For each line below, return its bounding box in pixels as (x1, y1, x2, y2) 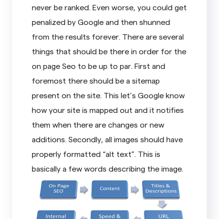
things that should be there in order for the (32, 46, 187, 56)
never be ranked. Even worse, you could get (32, 2, 187, 12)
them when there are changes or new (32, 119, 165, 129)
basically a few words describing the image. (32, 163, 184, 173)
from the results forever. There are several (32, 31, 184, 41)
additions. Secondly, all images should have (32, 134, 183, 144)
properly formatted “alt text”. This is (32, 149, 161, 158)
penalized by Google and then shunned (32, 17, 171, 26)
